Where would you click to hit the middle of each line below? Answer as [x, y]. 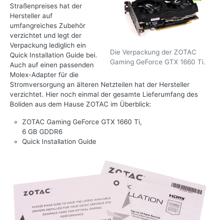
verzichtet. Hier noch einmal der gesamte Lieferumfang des [104, 95]
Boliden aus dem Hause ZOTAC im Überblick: [81, 104]
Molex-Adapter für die [44, 75]
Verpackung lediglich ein [48, 45]
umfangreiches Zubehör [48, 26]
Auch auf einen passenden [52, 65]
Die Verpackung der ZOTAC [153, 52]
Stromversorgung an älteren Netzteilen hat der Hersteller [100, 85]
